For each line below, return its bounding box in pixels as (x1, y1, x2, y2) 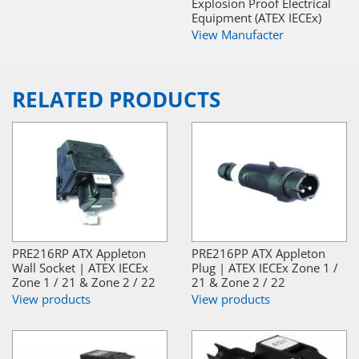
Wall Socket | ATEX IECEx (12, 259, 148, 276)
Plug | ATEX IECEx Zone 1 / (192, 259, 338, 276)
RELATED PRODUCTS (12, 85, 220, 114)
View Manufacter (192, 26, 284, 42)
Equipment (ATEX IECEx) (192, 9, 321, 26)
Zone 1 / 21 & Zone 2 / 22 (12, 273, 155, 290)
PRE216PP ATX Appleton (192, 244, 325, 261)
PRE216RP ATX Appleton (12, 244, 146, 261)
